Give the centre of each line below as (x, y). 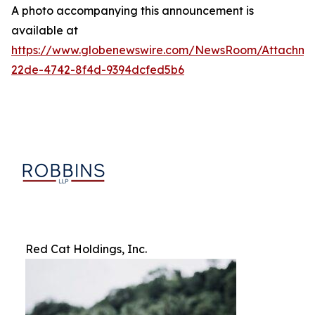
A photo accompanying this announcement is (133, 11)
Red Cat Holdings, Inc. (86, 249)
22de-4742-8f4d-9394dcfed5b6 (98, 70)
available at (45, 30)
